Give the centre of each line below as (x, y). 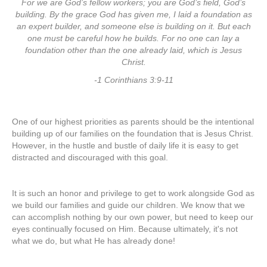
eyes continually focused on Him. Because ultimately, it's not (125, 229)
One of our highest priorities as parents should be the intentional (133, 121)
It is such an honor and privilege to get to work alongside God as (133, 193)
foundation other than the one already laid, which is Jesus (133, 50)
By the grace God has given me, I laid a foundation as (150, 14)
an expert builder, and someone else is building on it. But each (133, 26)
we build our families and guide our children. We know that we (128, 205)
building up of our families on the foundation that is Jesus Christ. (133, 133)
